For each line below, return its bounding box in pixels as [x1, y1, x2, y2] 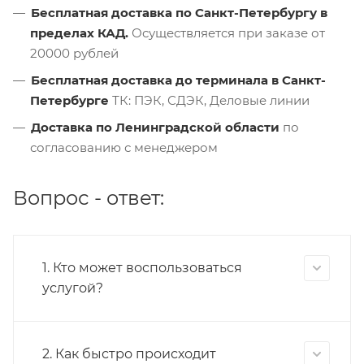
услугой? [42, 279, 103, 296]
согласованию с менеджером [30, 139, 218, 155]
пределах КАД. [30, 24, 128, 41]
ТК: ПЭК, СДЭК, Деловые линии [109, 92, 310, 108]
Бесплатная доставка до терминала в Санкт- [31, 71, 326, 88]
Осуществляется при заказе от [128, 24, 325, 41]
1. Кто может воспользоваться [42, 259, 242, 275]
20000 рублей [30, 45, 119, 61]
